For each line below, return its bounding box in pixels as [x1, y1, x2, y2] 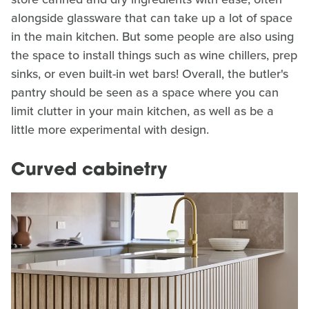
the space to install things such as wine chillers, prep [11, 46, 297, 65]
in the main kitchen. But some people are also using [11, 28, 294, 46]
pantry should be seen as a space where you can [11, 83, 279, 102]
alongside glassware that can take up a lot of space [11, 9, 292, 28]
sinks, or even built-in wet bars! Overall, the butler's [11, 65, 288, 83]
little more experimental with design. [11, 121, 212, 139]
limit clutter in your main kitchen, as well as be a [11, 102, 274, 121]
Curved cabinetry [11, 162, 167, 180]
